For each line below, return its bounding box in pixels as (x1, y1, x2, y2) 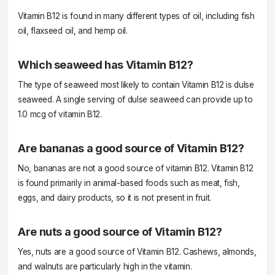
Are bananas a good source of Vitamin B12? (18, 142, 244, 155)
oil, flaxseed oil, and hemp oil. (18, 26, 128, 36)
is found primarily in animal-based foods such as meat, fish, (18, 178, 240, 188)
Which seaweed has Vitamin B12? (18, 58, 193, 71)
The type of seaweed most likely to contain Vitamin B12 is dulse (18, 80, 254, 90)
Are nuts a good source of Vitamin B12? (18, 225, 222, 238)
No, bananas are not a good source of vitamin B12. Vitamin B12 (18, 163, 254, 173)
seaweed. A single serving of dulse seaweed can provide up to (18, 95, 253, 104)
